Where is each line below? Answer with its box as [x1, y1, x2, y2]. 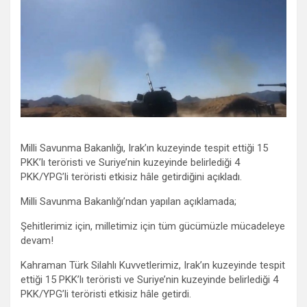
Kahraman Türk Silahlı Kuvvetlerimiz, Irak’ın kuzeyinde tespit [21, 258, 285, 271]
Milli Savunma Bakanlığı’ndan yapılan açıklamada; [21, 195, 236, 208]
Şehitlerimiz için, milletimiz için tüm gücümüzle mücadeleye [21, 219, 285, 232]
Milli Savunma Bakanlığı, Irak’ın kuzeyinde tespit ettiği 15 [21, 141, 268, 154]
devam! [21, 234, 53, 247]
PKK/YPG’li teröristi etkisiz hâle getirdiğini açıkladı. [21, 170, 242, 183]
